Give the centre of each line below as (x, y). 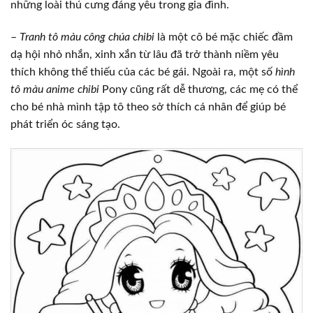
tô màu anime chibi (55, 90)
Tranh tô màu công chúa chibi (87, 37)
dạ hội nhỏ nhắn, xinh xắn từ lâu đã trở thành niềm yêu (145, 55)
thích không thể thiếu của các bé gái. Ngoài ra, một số (143, 72)
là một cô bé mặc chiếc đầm (224, 37)
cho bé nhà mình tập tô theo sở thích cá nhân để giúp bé (148, 107)
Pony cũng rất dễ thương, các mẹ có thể (198, 90)
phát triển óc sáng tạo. (65, 125)
